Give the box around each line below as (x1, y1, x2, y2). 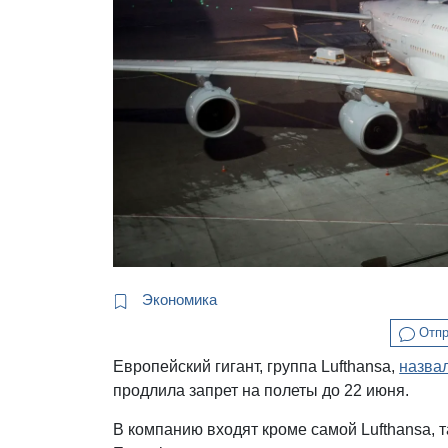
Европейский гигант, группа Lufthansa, (113, 357, 400, 375)
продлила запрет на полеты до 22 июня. (113, 381, 414, 399)
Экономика (138, 291, 218, 309)
